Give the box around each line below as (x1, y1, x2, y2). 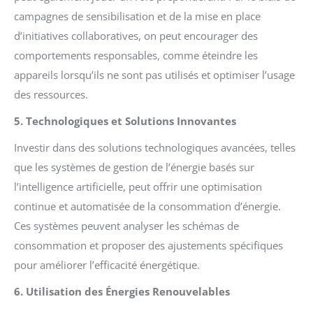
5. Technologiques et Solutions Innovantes (14, 113, 236, 128)
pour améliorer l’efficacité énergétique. (14, 257, 200, 272)
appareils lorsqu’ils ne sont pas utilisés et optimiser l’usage (14, 67, 295, 82)
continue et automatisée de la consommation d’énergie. (14, 198, 281, 213)
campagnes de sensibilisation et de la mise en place (14, 8, 261, 23)
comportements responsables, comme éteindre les (14, 48, 258, 62)
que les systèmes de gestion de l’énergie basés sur (14, 159, 254, 174)
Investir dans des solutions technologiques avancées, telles (14, 140, 296, 154)
